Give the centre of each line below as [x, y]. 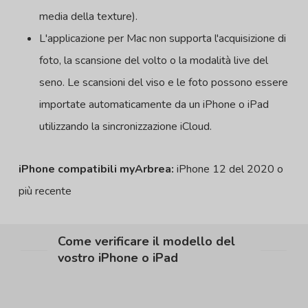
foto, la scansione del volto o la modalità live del [153, 61]
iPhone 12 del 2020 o [228, 169]
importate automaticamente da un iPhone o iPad [154, 105]
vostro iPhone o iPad [118, 258]
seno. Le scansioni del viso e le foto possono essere [163, 83]
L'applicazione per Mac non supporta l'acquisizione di [162, 39]
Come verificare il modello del [146, 242]
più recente [45, 191]
